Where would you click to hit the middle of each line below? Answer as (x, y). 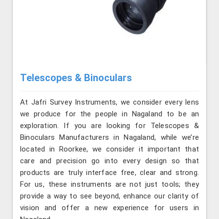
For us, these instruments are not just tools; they (109, 185)
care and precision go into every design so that (109, 161)
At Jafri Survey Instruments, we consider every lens (109, 102)
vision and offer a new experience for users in (109, 208)
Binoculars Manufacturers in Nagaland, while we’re (109, 138)
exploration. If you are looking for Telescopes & (109, 126)
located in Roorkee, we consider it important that (109, 149)
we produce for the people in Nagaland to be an (109, 114)
